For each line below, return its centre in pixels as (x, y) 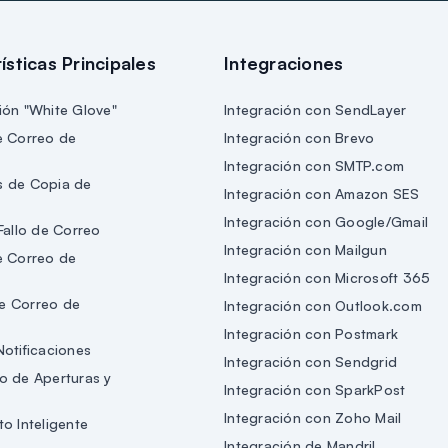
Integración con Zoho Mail (313, 417)
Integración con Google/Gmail (326, 221)
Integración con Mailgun (305, 249)
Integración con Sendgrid (310, 361)
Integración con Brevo (299, 137)
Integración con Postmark (311, 333)
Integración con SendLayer (315, 109)
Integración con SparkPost (315, 389)
